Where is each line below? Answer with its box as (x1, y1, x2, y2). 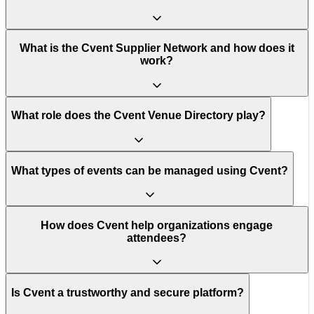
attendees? (127, 231, 187, 244)
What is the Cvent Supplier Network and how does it (20, 42, 294, 55)
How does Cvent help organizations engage (41, 219, 273, 231)
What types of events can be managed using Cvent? (11, 164, 288, 177)
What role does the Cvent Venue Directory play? (11, 109, 266, 122)
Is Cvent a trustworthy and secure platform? (11, 287, 244, 299)
